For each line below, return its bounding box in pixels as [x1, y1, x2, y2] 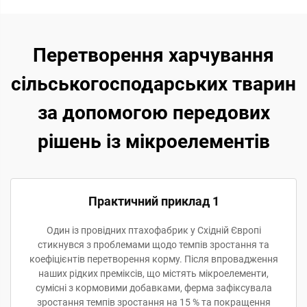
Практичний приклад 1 [88, 194, 219, 208]
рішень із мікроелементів [37, 130, 270, 153]
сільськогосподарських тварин [11, 73, 296, 95]
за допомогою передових [37, 101, 270, 124]
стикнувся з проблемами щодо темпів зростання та [38, 239, 269, 250]
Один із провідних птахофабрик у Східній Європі [46, 225, 261, 236]
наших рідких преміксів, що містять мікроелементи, [38, 268, 269, 279]
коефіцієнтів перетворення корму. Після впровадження [29, 254, 278, 265]
